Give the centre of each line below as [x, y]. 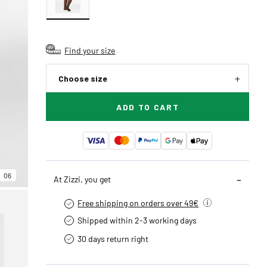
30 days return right [113, 238]
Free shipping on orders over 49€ [138, 203]
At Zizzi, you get [83, 179]
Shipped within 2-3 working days [137, 220]
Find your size [90, 50]
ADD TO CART [148, 107]
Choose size [83, 78]
